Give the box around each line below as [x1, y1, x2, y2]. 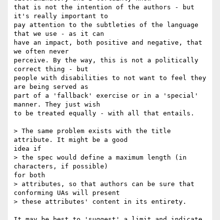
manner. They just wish [14, 101, 100, 109]
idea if [14, 145, 41, 153]
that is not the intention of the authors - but [14, 3, 194, 11]
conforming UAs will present [14, 189, 120, 197]
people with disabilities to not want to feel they [14, 74, 206, 82]
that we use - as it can [14, 30, 104, 38]
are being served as [14, 83, 88, 91]
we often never [14, 48, 69, 55]
